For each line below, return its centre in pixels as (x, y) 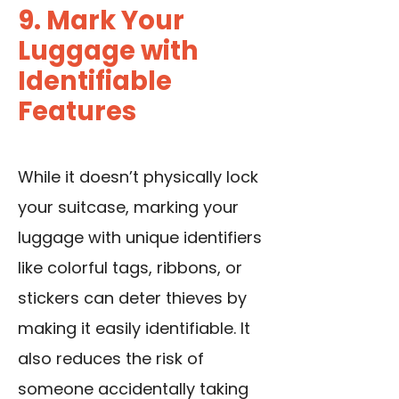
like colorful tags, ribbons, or (130, 268)
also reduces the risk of (111, 359)
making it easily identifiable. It (134, 329)
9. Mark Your (101, 21)
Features (77, 112)
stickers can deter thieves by (132, 298)
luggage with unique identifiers (140, 238)
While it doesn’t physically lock (138, 177)
